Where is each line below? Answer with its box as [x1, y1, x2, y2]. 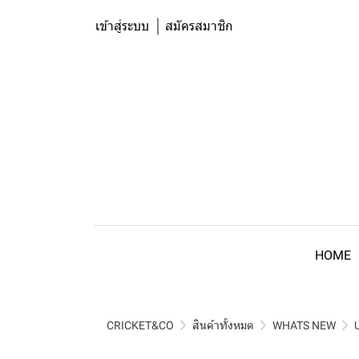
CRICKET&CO [107, 319, 174, 332]
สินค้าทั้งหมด [192, 319, 254, 332]
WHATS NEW [272, 319, 336, 332]
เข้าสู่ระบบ [95, 17, 149, 35]
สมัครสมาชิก [165, 17, 233, 35]
